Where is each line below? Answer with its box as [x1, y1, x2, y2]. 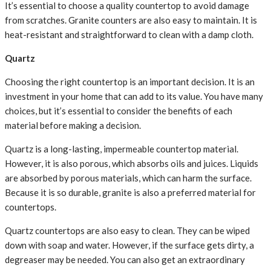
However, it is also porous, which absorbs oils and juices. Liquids [5, 158, 258, 169]
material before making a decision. [5, 120, 141, 131]
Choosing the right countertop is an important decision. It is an [5, 76, 255, 88]
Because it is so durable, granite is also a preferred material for [5, 187, 256, 198]
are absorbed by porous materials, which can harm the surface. [5, 172, 252, 184]
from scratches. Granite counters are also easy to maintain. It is [5, 15, 257, 26]
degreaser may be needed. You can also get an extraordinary [5, 254, 245, 266]
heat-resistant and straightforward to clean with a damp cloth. [5, 29, 253, 41]
